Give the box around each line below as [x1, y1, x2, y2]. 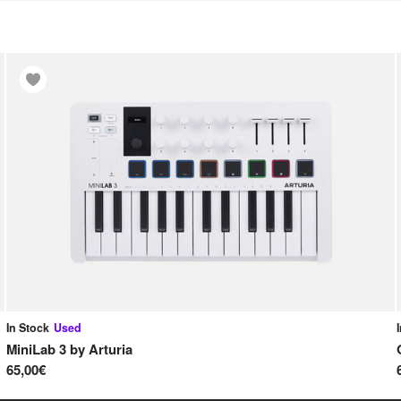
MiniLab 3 [5, 339, 66, 360]
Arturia [88, 339, 132, 360]
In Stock [5, 320, 49, 336]
